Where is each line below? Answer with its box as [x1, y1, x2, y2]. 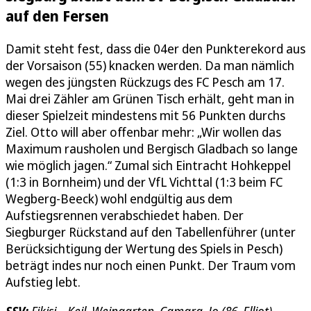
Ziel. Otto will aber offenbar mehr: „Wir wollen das [6, 124, 281, 141]
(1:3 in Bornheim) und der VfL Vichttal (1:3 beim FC [6, 174, 283, 191]
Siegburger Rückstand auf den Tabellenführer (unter [6, 224, 296, 241]
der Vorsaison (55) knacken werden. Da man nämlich [6, 57, 294, 74]
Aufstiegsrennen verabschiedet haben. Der [6, 207, 244, 224]
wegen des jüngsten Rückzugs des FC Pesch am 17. [6, 74, 285, 91]
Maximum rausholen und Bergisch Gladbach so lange [6, 140, 298, 158]
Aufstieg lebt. [6, 274, 81, 291]
